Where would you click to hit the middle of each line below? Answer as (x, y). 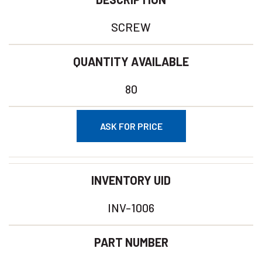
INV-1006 (131, 208)
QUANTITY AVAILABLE (131, 61)
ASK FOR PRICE (131, 126)
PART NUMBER (131, 242)
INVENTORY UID (131, 180)
